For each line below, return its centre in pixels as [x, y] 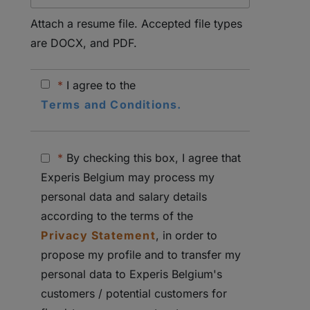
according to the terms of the [117, 216]
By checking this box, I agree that [152, 158]
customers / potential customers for [134, 293]
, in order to [186, 235]
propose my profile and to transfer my [141, 255]
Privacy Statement [98, 235]
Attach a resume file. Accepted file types [137, 24]
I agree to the [103, 85]
